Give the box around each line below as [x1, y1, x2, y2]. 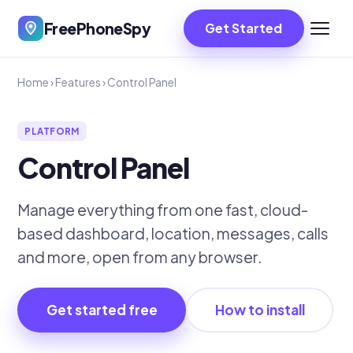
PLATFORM [24, 125, 80, 137]
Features [55, 76, 101, 89]
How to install [214, 301, 305, 319]
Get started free [46, 301, 158, 319]
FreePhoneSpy [44, 19, 151, 38]
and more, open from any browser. [17, 247, 262, 267]
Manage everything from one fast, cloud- [17, 200, 308, 220]
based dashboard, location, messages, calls [17, 224, 329, 243]
